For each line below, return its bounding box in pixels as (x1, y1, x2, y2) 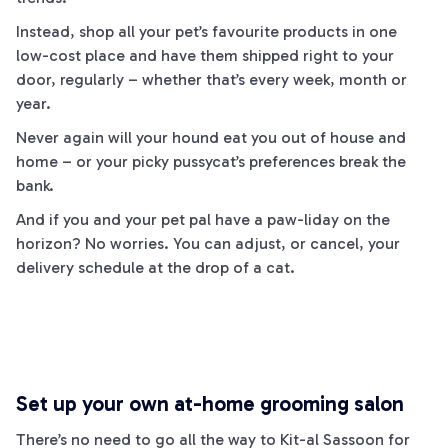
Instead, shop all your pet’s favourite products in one (16, 22, 397, 41)
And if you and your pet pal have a (16, 210, 267, 229)
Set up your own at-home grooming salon (16, 391, 404, 416)
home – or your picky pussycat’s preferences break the (16, 152, 406, 171)
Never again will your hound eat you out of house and (16, 128, 406, 147)
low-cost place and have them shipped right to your (16, 46, 394, 65)
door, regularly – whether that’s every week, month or (16, 70, 407, 89)
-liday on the (297, 210, 390, 229)
